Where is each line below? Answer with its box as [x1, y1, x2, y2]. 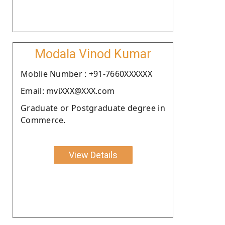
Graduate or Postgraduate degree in [21, 102, 165, 114]
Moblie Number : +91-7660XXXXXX [21, 68, 152, 79]
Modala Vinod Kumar [35, 46, 151, 61]
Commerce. [21, 114, 66, 126]
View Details [68, 149, 118, 160]
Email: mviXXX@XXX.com [21, 85, 115, 96]
